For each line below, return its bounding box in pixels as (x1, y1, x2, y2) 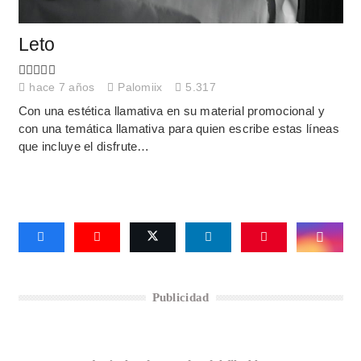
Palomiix (118, 81, 163, 93)
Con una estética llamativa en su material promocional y (18, 104, 325, 118)
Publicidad (151, 290, 210, 304)
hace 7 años (29, 81, 95, 93)
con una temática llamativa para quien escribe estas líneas (18, 122, 339, 136)
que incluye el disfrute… (18, 139, 150, 154)
